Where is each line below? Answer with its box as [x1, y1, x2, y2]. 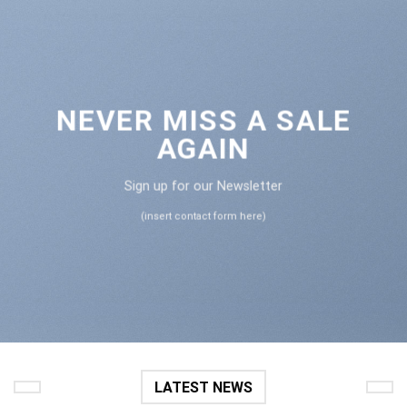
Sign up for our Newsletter [124, 178, 283, 194]
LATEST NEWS [154, 378, 253, 396]
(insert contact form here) [141, 210, 266, 223]
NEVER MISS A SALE [55, 103, 352, 138]
